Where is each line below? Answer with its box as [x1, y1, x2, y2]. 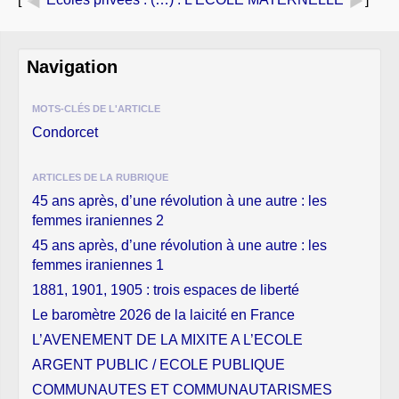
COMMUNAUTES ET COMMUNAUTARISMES [32, 381, 332, 397]
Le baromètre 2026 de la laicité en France [32, 306, 295, 322]
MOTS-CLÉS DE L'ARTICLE [32, 102, 160, 114]
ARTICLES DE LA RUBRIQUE [32, 171, 168, 183]
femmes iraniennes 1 [32, 256, 164, 273]
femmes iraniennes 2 [32, 212, 164, 228]
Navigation [27, 57, 118, 77]
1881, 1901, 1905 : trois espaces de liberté [32, 281, 299, 297]
